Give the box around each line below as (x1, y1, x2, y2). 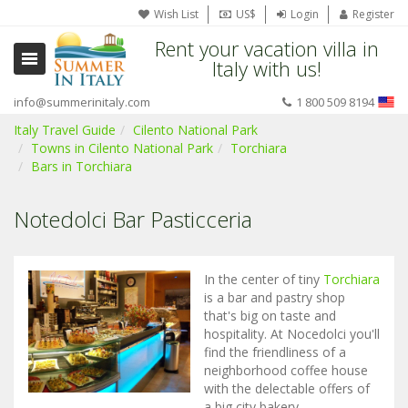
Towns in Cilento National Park (31, 139, 213, 157)
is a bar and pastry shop (204, 289, 345, 306)
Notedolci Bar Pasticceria (14, 204, 252, 234)
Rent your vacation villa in (154, 35, 379, 62)
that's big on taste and (204, 307, 336, 324)
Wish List (154, 6, 199, 22)
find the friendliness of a (204, 343, 346, 361)
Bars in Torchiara (31, 158, 132, 175)
